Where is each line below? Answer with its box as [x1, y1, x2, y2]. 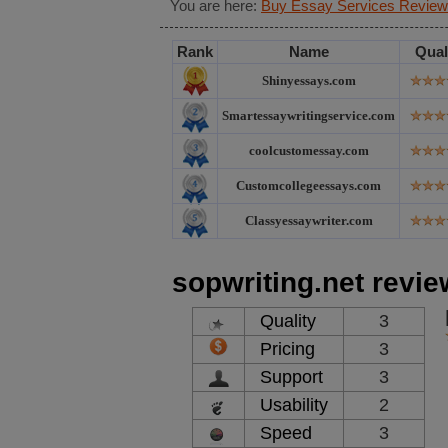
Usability [260, 395, 328, 415]
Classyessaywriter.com [244, 213, 373, 228]
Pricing [260, 339, 315, 359]
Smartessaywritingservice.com [222, 108, 395, 123]
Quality [260, 311, 316, 331]
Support [260, 367, 323, 387]
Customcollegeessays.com [236, 178, 381, 193]
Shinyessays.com [261, 73, 356, 88]
